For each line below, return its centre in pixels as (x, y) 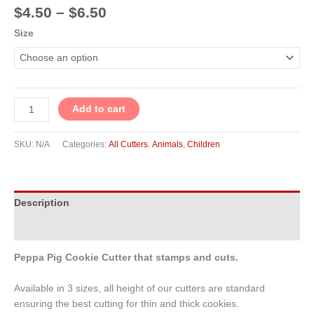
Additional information (68, 228)
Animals (168, 144)
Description (42, 203)
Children (204, 144)
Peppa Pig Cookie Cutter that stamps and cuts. (129, 257)
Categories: (86, 144)
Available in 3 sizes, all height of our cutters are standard (139, 288)
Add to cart (99, 109)
